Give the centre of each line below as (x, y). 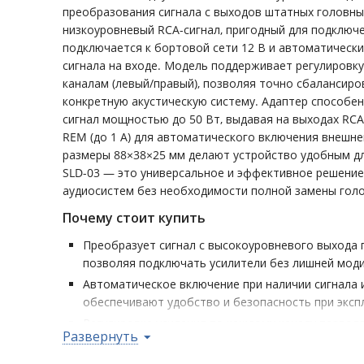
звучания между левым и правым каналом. (201, 341)
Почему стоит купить (134, 218)
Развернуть (100, 336)
